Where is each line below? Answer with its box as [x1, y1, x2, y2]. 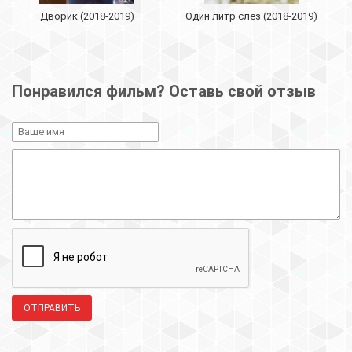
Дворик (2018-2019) [39, 9, 134, 22]
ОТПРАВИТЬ [24, 302, 80, 313]
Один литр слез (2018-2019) [185, 9, 318, 22]
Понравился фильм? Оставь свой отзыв [12, 81, 316, 101]
